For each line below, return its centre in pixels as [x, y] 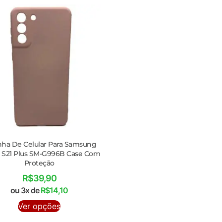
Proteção [39, 163]
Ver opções [39, 206]
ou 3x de [26, 190]
